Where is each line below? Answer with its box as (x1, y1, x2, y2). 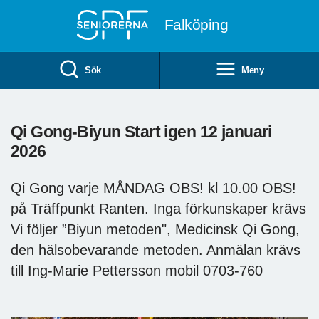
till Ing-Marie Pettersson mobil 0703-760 (11, 262, 263, 278)
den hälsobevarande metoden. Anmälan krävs (11, 241, 300, 258)
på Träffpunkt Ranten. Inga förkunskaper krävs (11, 200, 306, 216)
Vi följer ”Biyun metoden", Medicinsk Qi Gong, (11, 221, 300, 237)
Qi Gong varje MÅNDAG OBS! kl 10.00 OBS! (11, 179, 296, 196)
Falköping (164, 16, 228, 33)
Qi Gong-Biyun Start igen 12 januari (11, 122, 272, 141)
